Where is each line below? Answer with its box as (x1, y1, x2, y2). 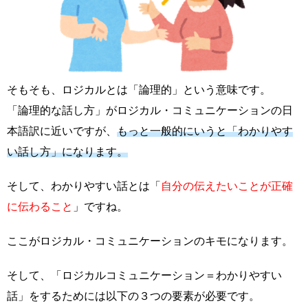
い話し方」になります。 (7, 146, 128, 158)
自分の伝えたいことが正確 (161, 180, 293, 192)
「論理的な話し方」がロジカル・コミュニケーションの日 (7, 104, 293, 117)
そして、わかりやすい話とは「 (7, 180, 161, 192)
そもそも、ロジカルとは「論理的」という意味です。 (7, 84, 271, 96)
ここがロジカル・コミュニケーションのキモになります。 (7, 235, 293, 247)
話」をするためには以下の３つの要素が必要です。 (7, 290, 260, 302)
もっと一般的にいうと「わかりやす (117, 125, 293, 137)
